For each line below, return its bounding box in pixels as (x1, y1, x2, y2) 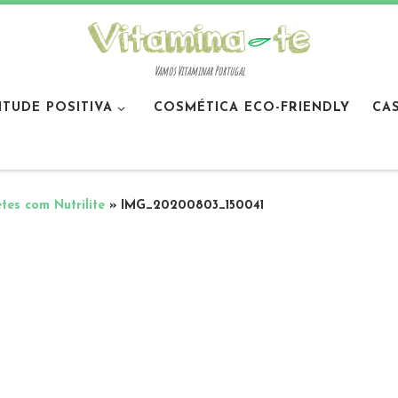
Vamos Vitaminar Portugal (154, 63, 244, 79)
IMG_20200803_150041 (121, 199, 264, 213)
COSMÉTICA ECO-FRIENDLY (154, 100, 351, 115)
